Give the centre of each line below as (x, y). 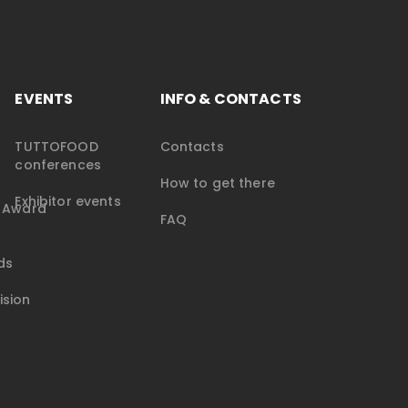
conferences (58, 165)
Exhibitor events (68, 202)
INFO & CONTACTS (230, 99)
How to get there (217, 184)
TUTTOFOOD (56, 147)
